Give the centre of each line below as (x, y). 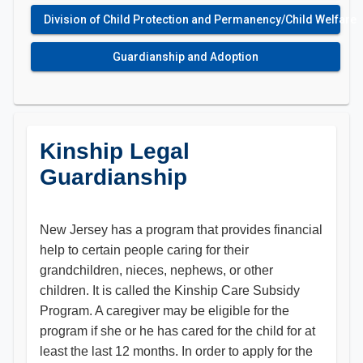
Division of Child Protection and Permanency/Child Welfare (200, 19)
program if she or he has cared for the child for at (177, 331)
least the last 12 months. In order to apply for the (176, 351)
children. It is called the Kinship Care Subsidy (170, 290)
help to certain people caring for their (144, 250)
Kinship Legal (115, 151)
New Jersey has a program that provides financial (181, 230)
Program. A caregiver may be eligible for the (164, 311)
